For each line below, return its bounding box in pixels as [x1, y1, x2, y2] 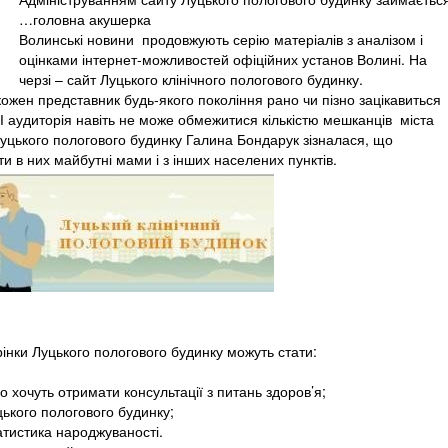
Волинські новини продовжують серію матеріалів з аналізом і [19, 29, 423, 49]
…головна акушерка [19, 9, 151, 29]
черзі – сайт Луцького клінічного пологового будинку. [19, 69, 363, 89]
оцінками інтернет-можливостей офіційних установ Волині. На [19, 49, 427, 69]
